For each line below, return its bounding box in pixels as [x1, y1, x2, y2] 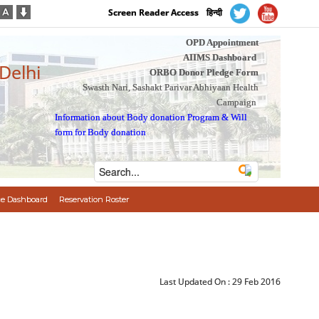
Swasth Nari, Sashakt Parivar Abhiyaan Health [82, 82, 258, 93]
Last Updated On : [159, 276, 233, 288]
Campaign [216, 97, 256, 108]
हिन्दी [206, 6, 223, 19]
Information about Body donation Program [55, 112, 220, 122]
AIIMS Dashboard [182, 52, 256, 63]
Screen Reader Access [108, 6, 199, 19]
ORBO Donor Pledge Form [149, 67, 258, 78]
